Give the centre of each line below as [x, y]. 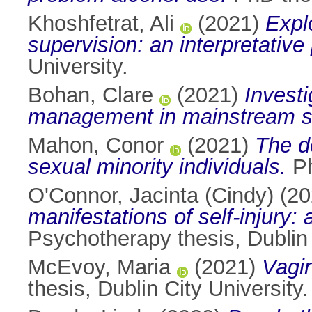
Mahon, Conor [96, 146]
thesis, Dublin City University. [168, 289]
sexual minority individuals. [157, 167]
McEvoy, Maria [99, 267]
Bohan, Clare [91, 95]
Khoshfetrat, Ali [101, 24]
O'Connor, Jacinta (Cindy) [151, 196]
